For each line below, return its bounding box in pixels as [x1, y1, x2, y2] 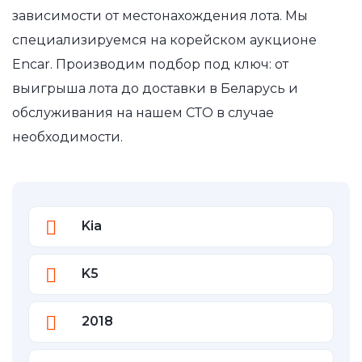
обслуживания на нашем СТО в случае [12, 104, 274, 120]
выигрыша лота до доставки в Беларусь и [12, 80, 298, 96]
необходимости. [12, 128, 123, 145]
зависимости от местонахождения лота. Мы [12, 7, 308, 23]
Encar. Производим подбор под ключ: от [12, 56, 288, 72]
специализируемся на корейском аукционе [12, 32, 317, 48]
